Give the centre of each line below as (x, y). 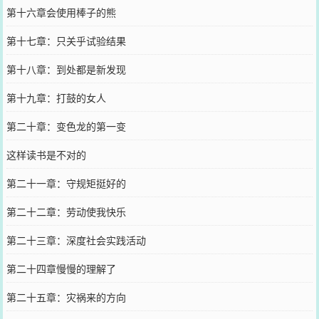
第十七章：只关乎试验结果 (66, 40)
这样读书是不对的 (46, 154)
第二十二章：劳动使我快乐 (66, 211)
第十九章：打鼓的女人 (56, 97)
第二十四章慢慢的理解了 (61, 268)
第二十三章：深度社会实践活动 (76, 240)
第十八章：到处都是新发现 (66, 69)
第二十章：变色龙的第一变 (66, 126)
